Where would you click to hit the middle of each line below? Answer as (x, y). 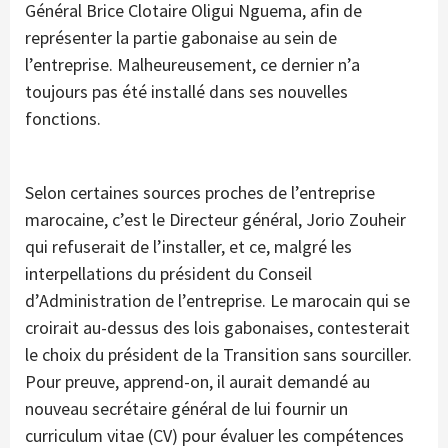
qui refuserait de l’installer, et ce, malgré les (188, 246)
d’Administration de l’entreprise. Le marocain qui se (217, 300)
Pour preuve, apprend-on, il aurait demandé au (197, 381)
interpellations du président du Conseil (168, 273)
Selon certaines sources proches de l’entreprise (200, 192)
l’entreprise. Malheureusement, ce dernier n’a (192, 64)
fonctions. (63, 118)
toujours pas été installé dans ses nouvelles (186, 91)
